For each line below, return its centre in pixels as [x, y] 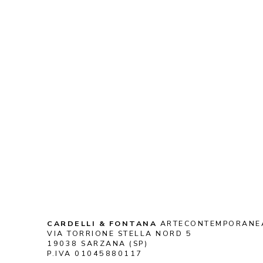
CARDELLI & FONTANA [102, 223]
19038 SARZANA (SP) [97, 243]
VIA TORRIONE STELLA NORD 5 [119, 233]
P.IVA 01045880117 [95, 253]
